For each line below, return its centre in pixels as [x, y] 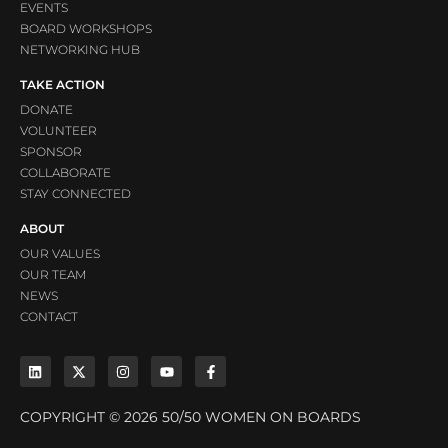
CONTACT [49, 317]
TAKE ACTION [62, 85]
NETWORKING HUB [80, 50]
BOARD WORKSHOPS [86, 29]
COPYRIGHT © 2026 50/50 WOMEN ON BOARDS [190, 417]
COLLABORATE [65, 173]
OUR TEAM [53, 275]
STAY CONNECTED [75, 194]
